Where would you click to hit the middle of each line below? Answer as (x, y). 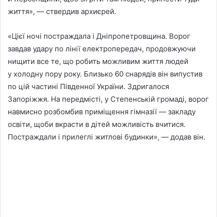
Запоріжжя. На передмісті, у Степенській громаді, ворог (108, 99)
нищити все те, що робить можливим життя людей (98, 62)
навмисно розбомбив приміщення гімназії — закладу (102, 112)
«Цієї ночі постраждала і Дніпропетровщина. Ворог (99, 36)
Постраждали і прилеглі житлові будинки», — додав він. (107, 137)
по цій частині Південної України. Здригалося (88, 87)
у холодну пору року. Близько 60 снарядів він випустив (105, 74)
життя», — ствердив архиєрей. (62, 12)
